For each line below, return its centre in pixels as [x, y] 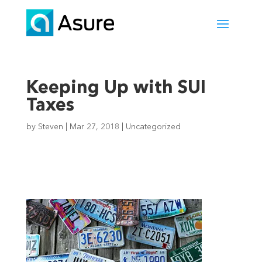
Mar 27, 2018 [94, 127]
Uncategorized [153, 127]
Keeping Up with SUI [116, 89]
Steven [50, 127]
